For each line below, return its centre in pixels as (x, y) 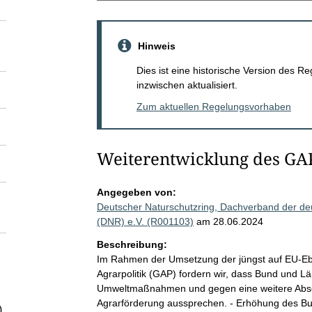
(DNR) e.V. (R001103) (145, 221)
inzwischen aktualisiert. (187, 85)
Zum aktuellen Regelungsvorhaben (213, 106)
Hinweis (156, 46)
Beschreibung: (132, 244)
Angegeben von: (136, 192)
